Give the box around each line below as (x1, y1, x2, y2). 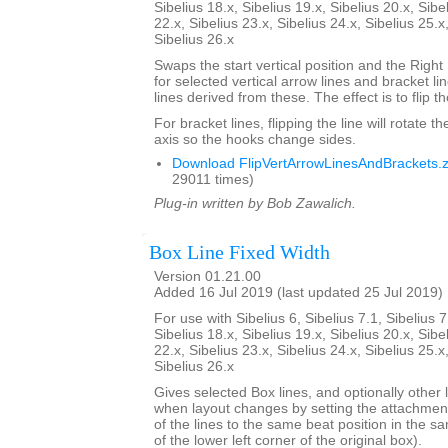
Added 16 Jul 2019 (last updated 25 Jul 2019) (154, 284, 443, 300)
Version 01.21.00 (154, 268, 261, 284)
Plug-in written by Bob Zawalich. (154, 195, 356, 211)
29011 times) (172, 171, 254, 187)
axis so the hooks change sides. (154, 131, 356, 147)
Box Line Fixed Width (149, 240, 330, 263)
